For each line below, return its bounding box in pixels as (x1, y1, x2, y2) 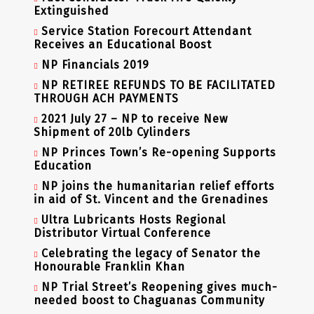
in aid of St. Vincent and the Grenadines (33, 193, 268, 207)
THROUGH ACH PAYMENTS (33, 92, 179, 106)
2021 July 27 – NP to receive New (41, 112, 228, 126)
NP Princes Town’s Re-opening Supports (41, 146, 276, 160)
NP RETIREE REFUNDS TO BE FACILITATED (41, 78, 275, 93)
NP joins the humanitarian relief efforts (41, 179, 275, 193)
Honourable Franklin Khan (33, 260, 185, 274)
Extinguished (33, 4, 109, 18)
